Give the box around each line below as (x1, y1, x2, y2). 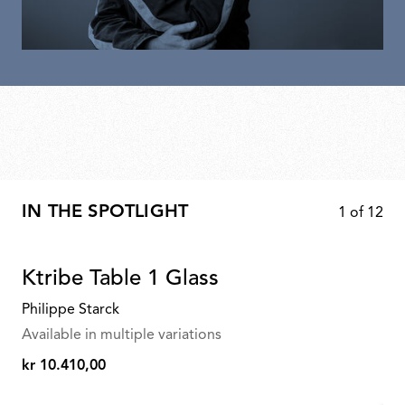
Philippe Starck (22, 303, 119, 318)
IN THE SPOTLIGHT (22, 203, 189, 222)
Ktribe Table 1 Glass (22, 268, 219, 291)
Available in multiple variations (22, 328, 221, 344)
